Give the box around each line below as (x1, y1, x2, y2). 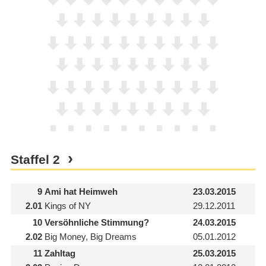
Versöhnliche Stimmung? (44, 217, 149, 227)
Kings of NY (44, 201, 91, 211)
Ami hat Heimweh (44, 186, 118, 197)
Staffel (10, 153, 53, 167)
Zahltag (44, 248, 75, 258)
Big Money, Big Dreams (44, 232, 137, 242)
